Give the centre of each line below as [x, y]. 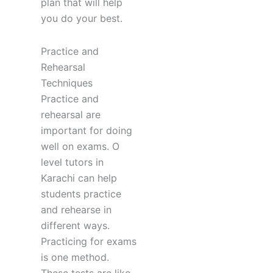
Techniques [66, 83]
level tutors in [72, 162]
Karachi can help [79, 178]
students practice [81, 194]
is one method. [75, 257]
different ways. [75, 226]
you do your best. [81, 19]
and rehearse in [76, 210]
